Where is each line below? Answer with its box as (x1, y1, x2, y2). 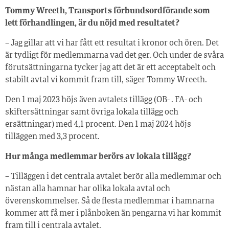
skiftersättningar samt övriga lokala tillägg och (5, 108, 178, 117)
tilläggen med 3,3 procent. (5, 132, 100, 141)
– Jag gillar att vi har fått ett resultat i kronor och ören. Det (5, 39, 219, 48)
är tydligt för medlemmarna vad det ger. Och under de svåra (5, 51, 224, 60)
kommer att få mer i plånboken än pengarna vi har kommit (5, 209, 221, 218)
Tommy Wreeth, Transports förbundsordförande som (5, 7, 210, 15)
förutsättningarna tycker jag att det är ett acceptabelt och (5, 63, 216, 72)
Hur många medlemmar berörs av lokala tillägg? (5, 152, 191, 161)
